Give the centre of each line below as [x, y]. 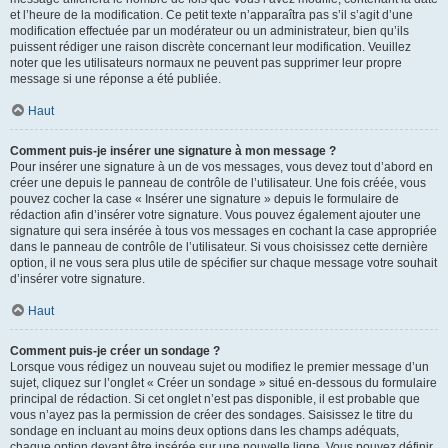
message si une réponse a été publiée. [115, 79]
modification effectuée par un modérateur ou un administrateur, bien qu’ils [209, 31]
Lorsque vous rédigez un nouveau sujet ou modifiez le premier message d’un [219, 367]
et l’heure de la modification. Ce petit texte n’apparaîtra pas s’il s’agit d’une [211, 15]
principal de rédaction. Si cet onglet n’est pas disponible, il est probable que [215, 399]
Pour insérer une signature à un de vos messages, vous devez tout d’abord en [221, 167]
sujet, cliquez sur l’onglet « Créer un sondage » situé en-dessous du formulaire [223, 383]
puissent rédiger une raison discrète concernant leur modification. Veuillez [210, 47]
